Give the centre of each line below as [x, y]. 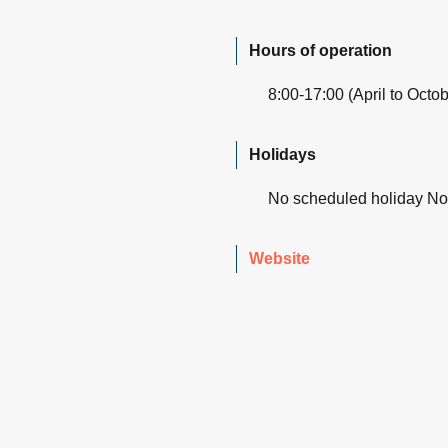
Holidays [282, 155]
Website [279, 259]
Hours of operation [320, 51]
